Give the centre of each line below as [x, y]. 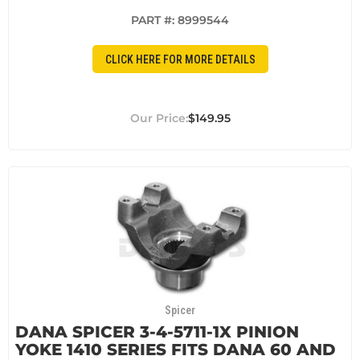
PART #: [154, 20]
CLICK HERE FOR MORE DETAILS [180, 59]
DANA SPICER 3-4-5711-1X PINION [157, 332]
